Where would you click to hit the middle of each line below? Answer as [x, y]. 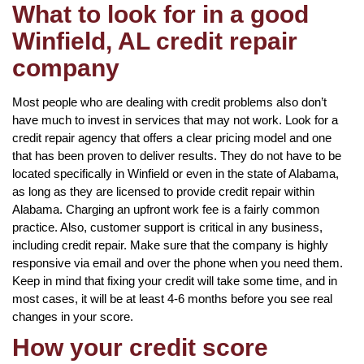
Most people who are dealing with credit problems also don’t [169, 102]
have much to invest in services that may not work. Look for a [175, 119]
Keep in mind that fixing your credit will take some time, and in [175, 280]
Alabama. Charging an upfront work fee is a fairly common [166, 209]
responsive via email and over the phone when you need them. [178, 262]
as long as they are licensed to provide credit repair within [163, 191]
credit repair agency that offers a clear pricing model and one [172, 137]
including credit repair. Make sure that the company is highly [170, 245]
